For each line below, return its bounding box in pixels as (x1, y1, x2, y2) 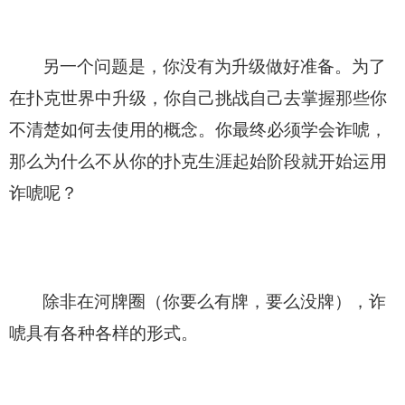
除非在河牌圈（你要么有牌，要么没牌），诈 (42, 291, 386, 311)
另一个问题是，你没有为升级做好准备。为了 (42, 56, 386, 76)
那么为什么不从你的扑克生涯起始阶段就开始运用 (9, 151, 387, 171)
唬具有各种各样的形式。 (9, 323, 198, 343)
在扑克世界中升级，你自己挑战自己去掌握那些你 (9, 88, 387, 108)
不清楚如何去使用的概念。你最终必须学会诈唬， (9, 119, 387, 139)
